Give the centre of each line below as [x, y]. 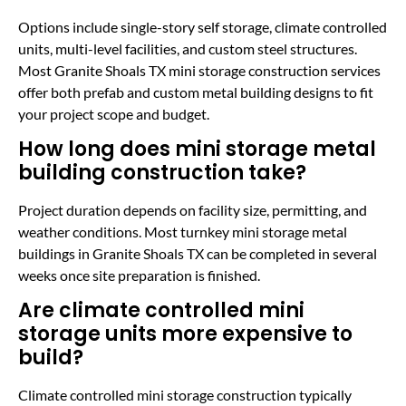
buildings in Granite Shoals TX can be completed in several [198, 253]
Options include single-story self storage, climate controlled [203, 26]
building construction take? [162, 172]
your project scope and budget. [114, 113]
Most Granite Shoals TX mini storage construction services [199, 70]
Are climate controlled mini [161, 311]
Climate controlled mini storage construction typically [185, 395]
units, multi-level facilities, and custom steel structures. [188, 48]
